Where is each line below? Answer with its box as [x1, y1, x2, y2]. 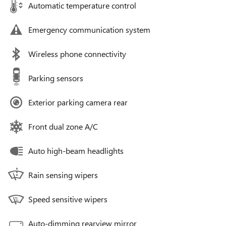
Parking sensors [28, 73, 83, 84]
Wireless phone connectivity [28, 48, 126, 60]
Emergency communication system [28, 24, 150, 35]
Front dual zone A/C [28, 121, 98, 132]
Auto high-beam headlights [28, 145, 124, 156]
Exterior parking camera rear [28, 97, 128, 108]
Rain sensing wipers [28, 169, 98, 181]
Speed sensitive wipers [28, 194, 107, 205]
